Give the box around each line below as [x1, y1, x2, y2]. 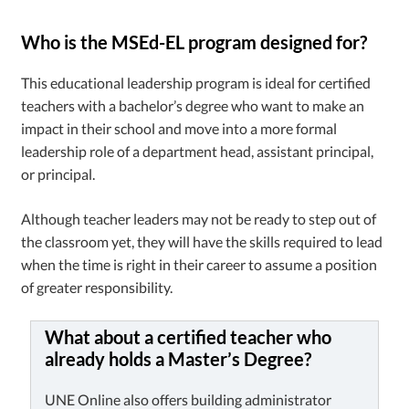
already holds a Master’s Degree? [45, 347, 312, 370]
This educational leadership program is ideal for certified [21, 73, 372, 91]
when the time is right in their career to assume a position [21, 255, 378, 273]
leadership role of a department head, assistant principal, [21, 142, 374, 160]
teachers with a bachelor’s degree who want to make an [21, 96, 365, 114]
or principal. [21, 164, 96, 183]
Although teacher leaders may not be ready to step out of [21, 209, 377, 227]
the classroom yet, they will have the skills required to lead [21, 232, 383, 250]
